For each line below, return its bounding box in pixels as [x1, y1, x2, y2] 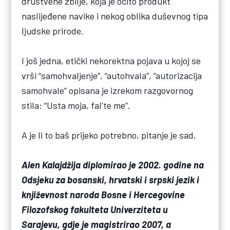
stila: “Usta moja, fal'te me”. [22, 99, 131, 111]
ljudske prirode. [22, 25, 84, 36]
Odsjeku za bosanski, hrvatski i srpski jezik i [22, 174, 200, 186]
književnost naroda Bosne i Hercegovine [22, 189, 185, 201]
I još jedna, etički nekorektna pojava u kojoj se [22, 54, 201, 66]
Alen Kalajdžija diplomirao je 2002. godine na [22, 159, 204, 171]
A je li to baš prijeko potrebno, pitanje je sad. [22, 129, 197, 141]
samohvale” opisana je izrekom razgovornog [22, 84, 194, 96]
